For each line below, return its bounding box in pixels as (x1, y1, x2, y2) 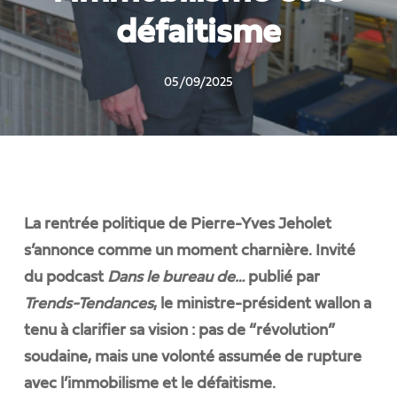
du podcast (23, 269, 107, 285)
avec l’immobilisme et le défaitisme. (23, 376, 276, 392)
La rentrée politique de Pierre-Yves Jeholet (23, 216, 331, 232)
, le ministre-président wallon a (152, 296, 371, 312)
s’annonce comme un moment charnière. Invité (23, 243, 355, 259)
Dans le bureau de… (106, 269, 245, 285)
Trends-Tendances (23, 296, 153, 312)
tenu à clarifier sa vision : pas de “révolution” (23, 323, 335, 339)
